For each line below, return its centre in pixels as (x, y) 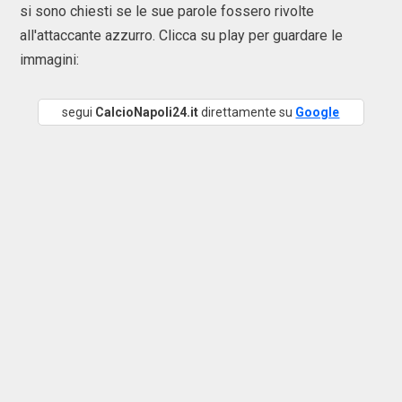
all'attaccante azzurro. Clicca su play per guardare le (181, 35)
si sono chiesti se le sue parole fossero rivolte (167, 11)
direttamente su (247, 112)
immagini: (51, 60)
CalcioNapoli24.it (147, 112)
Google (318, 112)
